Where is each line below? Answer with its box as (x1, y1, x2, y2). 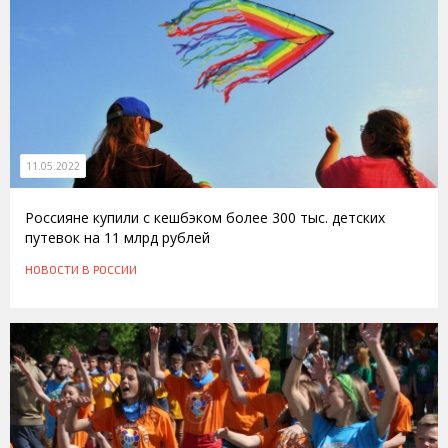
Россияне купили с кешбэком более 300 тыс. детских (25, 208, 385, 228)
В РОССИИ (82, 262, 137, 277)
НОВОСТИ (25, 262, 79, 277)
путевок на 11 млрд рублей (25, 228, 210, 248)
